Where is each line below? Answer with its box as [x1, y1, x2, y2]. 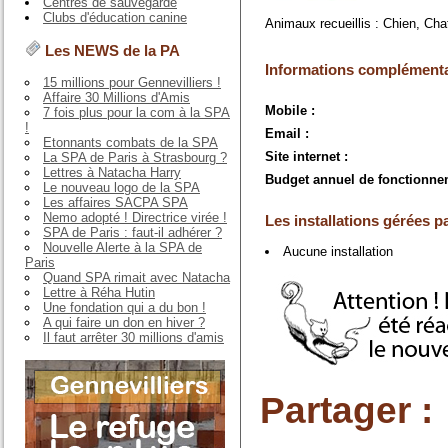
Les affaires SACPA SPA [43, 194, 188, 210]
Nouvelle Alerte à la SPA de [43, 239, 202, 255]
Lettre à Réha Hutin [43, 284, 155, 300]
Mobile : [265, 103, 315, 118]
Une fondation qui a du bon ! [43, 299, 206, 315]
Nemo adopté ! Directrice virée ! [43, 209, 227, 225]
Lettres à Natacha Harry [43, 164, 181, 180]
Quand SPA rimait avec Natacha [43, 269, 230, 285]
